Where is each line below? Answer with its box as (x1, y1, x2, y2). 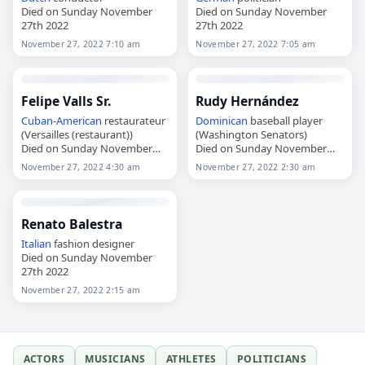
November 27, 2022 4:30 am (20, 161, 141, 173)
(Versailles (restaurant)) (20, 126, 133, 142)
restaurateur (101, 112, 165, 128)
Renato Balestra (20, 214, 122, 233)
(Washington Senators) (196, 126, 308, 142)
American (55, 112, 102, 128)
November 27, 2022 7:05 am (196, 37, 316, 50)
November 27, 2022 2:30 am (196, 161, 316, 173)
